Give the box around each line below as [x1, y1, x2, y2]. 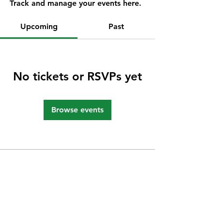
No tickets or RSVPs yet [13, 69, 142, 83]
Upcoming [20, 22, 58, 31]
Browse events [51, 105, 104, 114]
